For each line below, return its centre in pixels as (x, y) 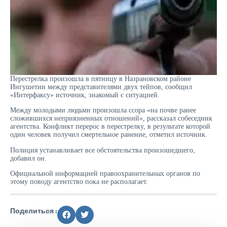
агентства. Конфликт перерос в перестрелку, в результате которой (110, 127)
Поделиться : (34, 211)
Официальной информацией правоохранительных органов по (105, 174)
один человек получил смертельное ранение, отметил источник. (109, 135)
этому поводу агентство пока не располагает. (79, 182)
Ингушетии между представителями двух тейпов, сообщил (101, 87)
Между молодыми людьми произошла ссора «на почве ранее (103, 110)
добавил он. (28, 158)
